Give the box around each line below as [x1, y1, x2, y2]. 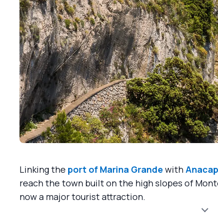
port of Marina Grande [68, 163, 163, 175]
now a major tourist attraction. [19, 190, 145, 202]
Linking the [19, 163, 68, 175]
